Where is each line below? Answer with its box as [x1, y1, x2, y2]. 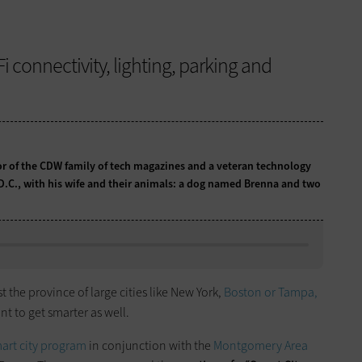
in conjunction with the [86, 337, 213, 355]
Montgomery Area [213, 337, 308, 355]
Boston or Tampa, [224, 284, 318, 301]
